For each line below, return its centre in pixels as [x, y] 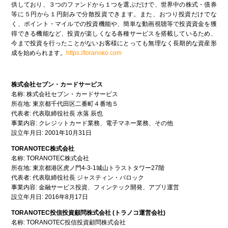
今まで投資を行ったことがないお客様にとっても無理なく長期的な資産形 [114, 44]
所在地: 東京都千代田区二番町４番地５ [65, 104]
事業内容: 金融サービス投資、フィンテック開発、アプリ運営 [95, 188]
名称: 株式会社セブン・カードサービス [65, 94]
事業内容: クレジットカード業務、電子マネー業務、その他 [92, 123]
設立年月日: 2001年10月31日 [52, 133]
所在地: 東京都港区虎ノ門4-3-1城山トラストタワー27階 [88, 168]
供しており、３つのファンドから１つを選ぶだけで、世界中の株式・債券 [114, 5]
